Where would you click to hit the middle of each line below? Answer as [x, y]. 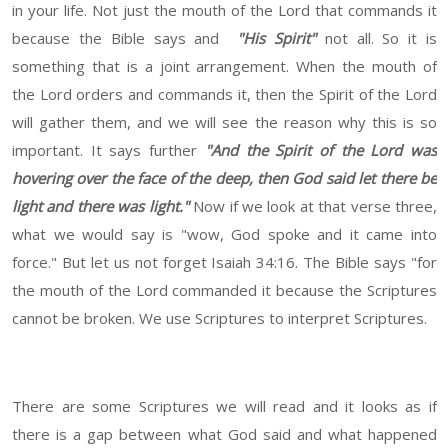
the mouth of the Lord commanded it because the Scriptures [224, 290]
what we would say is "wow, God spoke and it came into [224, 234]
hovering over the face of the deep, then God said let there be [224, 178]
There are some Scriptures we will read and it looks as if [224, 406]
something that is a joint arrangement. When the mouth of [224, 66]
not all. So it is [376, 38]
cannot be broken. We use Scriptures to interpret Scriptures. [219, 318]
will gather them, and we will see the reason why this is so [224, 122]
